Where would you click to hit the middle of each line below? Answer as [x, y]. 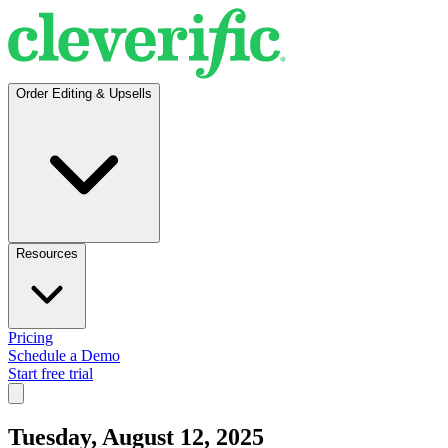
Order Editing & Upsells [84, 93]
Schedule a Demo [64, 355]
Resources [47, 253]
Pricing [30, 337]
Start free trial [50, 373]
